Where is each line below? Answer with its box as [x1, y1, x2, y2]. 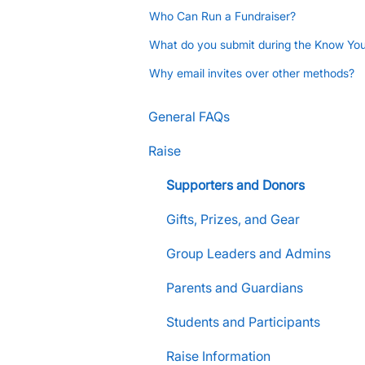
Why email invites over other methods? [149, 66, 355, 81]
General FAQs [148, 108, 230, 125]
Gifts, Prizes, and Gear [166, 210, 300, 227]
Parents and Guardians [166, 279, 303, 296]
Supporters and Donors [166, 176, 305, 193]
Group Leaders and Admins [166, 244, 331, 262]
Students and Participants [166, 313, 320, 330]
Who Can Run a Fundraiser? [149, 9, 297, 24]
